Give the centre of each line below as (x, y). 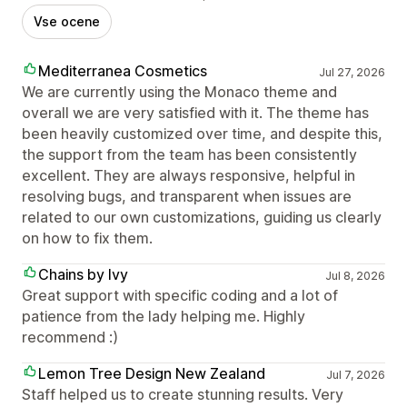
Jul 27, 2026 (352, 72)
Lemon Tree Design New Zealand (152, 373)
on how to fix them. (87, 238)
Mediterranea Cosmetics (123, 70)
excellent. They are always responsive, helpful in (189, 175)
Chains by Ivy (83, 274)
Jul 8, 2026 (355, 275)
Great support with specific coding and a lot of (180, 295)
